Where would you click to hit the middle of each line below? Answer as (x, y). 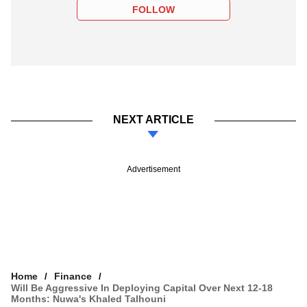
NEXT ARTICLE (153, 119)
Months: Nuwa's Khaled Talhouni (88, 298)
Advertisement (153, 169)
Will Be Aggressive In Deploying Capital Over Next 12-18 (142, 287)
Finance (73, 276)
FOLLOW (153, 9)
